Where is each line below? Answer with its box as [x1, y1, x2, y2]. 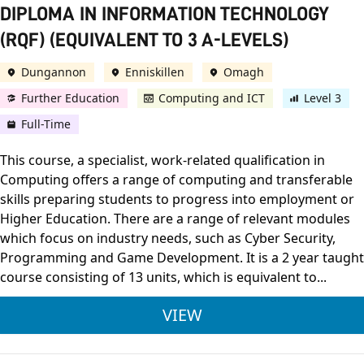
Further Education [21, 90, 119, 106]
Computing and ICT [158, 90, 265, 106]
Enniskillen [125, 64, 184, 80]
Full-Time [21, 116, 71, 132]
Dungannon [21, 64, 86, 80]
